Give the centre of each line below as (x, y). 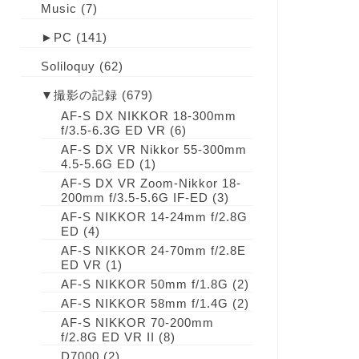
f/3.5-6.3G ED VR (113, 130)
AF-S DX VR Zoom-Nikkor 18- (151, 183)
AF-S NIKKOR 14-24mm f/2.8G (154, 217)
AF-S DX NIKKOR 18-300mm (148, 116)
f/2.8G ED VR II (107, 337)
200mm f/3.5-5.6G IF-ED (134, 198)
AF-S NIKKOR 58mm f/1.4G (144, 303)
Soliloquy (68, 66)
